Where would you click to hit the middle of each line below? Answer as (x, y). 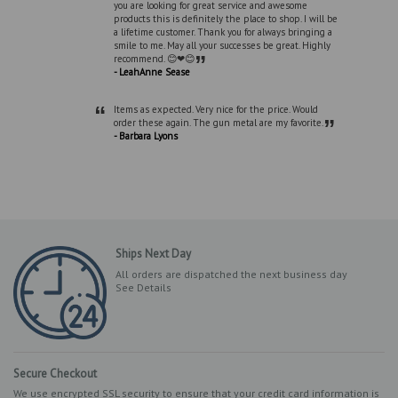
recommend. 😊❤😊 (155, 58)
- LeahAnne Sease (152, 72)
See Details (143, 287)
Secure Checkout (55, 373)
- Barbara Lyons (146, 136)
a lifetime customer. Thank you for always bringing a (223, 32)
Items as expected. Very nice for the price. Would (216, 110)
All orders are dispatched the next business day (231, 274)
